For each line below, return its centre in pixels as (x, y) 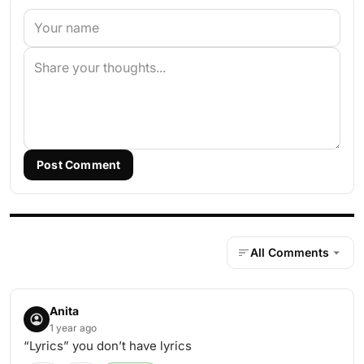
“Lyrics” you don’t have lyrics (108, 346)
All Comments (290, 252)
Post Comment (79, 165)
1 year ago (73, 328)
